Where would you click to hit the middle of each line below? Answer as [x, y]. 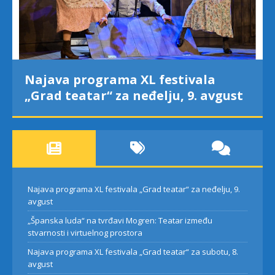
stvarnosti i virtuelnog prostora [85, 232]
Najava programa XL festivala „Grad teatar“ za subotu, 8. [133, 251]
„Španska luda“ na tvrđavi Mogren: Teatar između [120, 220]
